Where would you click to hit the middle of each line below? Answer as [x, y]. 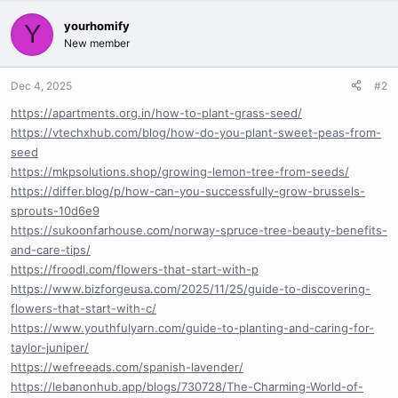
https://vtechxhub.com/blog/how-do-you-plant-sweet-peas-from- [196, 132]
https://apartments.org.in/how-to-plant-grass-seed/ [156, 112]
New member [97, 43]
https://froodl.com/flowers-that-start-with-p [135, 269]
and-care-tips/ [51, 249]
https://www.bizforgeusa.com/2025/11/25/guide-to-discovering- [191, 288]
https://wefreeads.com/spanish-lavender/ [127, 366]
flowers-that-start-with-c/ [84, 308]
